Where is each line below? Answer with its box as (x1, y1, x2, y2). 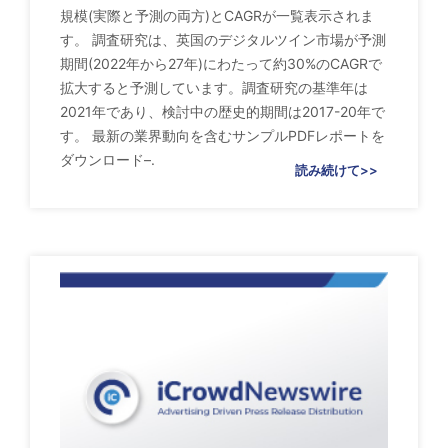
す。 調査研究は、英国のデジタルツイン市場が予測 (60, 30, 386, 48)
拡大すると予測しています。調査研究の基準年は (60, 78, 368, 96)
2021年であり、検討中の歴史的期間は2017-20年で (60, 102, 385, 120)
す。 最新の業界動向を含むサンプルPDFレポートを (60, 126, 385, 144)
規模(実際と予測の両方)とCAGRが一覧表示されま (60, 6, 374, 24)
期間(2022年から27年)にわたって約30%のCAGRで (60, 54, 382, 72)
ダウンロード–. (60, 150, 155, 168)
